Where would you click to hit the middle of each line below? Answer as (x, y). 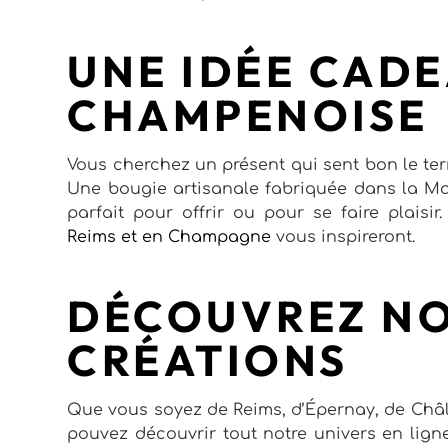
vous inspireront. (343, 236)
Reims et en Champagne (169, 236)
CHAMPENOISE (248, 114)
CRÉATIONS (208, 359)
